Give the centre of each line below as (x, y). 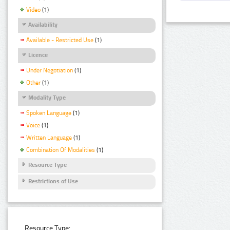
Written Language (49, 137)
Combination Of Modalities (61, 150)
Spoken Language (49, 113)
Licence (38, 55)
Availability (43, 24)
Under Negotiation (50, 71)
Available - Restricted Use (60, 40)
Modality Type (47, 97)
